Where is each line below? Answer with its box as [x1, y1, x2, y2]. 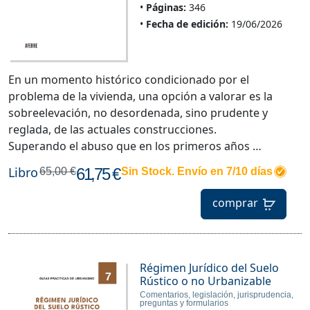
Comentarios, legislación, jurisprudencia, [139, 290, 293, 300]
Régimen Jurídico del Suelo [139, 260, 279, 276]
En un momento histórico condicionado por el [8, 72, 249, 88]
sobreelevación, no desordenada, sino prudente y [8, 105, 268, 121]
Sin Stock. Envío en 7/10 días [120, 165, 273, 178]
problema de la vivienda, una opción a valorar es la [8, 89, 273, 104]
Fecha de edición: [145, 17, 228, 30]
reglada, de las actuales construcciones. [8, 122, 219, 138]
